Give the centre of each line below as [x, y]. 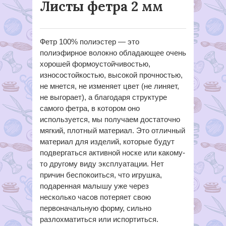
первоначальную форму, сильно [96, 208]
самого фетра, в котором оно [90, 108]
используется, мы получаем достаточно [110, 119]
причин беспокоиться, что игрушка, [101, 175]
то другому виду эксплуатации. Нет [102, 164]
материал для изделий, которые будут [107, 142]
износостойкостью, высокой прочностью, [111, 75]
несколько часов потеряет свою [95, 197]
